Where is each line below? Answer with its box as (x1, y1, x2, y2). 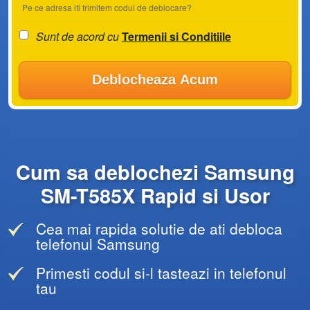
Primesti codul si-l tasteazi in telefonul (36, 262, 286, 283)
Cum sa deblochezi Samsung (15, 157, 295, 186)
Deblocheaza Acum (92, 72, 218, 87)
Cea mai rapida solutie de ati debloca (36, 218, 282, 239)
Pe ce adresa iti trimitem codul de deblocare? (22, 1, 192, 13)
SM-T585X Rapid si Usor (40, 181, 270, 210)
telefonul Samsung (36, 233, 160, 254)
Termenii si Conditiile (122, 28, 231, 44)
